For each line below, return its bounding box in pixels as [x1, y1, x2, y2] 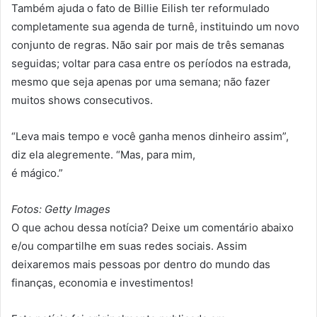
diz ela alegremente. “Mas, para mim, [11, 147, 195, 161]
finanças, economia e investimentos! [11, 275, 193, 289]
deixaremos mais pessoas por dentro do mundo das [11, 257, 270, 271]
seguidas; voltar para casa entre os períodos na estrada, [11, 56, 291, 70]
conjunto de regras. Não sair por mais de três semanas [11, 38, 284, 52]
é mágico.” [11, 166, 63, 180]
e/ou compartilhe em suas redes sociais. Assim [11, 238, 247, 253]
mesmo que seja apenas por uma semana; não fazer [11, 74, 270, 88]
